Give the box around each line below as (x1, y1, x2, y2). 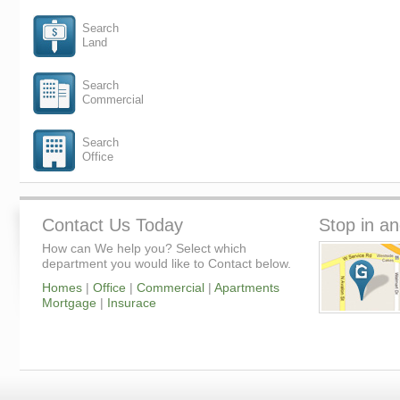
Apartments (214, 280, 279, 295)
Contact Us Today (42, 215, 183, 235)
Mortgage (42, 296, 96, 310)
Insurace (107, 296, 156, 310)
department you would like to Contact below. (42, 256, 291, 271)
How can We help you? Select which (42, 241, 246, 255)
